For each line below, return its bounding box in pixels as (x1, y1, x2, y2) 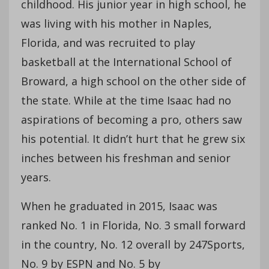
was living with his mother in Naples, (21, 16, 212, 31)
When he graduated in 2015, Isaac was (21, 198, 217, 213)
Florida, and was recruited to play (21, 35, 195, 50)
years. (21, 169, 51, 184)
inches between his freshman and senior (21, 150, 231, 165)
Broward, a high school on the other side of (21, 73, 246, 88)
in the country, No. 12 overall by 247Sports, (21, 237, 245, 252)
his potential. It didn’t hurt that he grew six (21, 131, 245, 146)
